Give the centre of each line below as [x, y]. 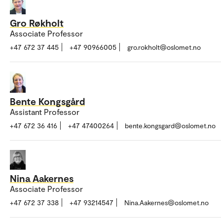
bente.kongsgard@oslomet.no [170, 125]
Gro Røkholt [37, 23]
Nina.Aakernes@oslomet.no [166, 202]
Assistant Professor [45, 111]
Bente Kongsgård [47, 101]
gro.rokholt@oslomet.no [164, 47]
